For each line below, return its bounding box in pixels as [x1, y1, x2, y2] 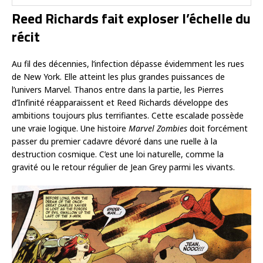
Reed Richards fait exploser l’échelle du [12, 8, 251, 29]
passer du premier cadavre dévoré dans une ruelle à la [12, 136, 217, 147]
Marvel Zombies [129, 123, 187, 134]
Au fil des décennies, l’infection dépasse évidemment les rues [12, 58, 244, 70]
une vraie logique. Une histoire [12, 123, 129, 134]
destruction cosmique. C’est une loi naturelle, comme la [12, 149, 224, 160]
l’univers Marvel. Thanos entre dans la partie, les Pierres [12, 84, 224, 96]
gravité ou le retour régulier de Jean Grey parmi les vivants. [12, 161, 235, 173]
